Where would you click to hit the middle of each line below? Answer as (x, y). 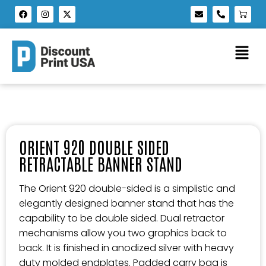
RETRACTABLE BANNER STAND (101, 163)
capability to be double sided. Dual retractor (122, 218)
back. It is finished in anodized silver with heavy (126, 248)
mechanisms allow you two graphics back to (123, 233)
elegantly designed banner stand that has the (126, 203)
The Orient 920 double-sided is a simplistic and (127, 189)
